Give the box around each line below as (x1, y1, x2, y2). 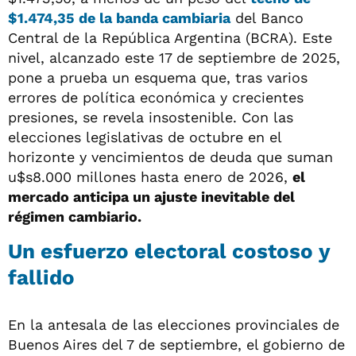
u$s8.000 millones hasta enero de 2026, (8, 168, 292, 185)
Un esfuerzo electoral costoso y (8, 238, 330, 263)
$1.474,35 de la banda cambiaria (8, 9, 230, 26)
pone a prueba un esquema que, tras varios (8, 68, 308, 86)
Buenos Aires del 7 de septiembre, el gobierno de (8, 335, 345, 353)
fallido (8, 265, 75, 289)
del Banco (230, 9, 304, 26)
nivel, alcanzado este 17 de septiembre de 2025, (8, 48, 340, 66)
